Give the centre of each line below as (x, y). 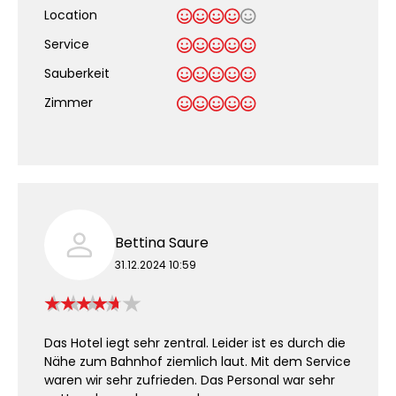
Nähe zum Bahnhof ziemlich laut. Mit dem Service (198, 362)
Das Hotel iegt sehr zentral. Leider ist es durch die (195, 343)
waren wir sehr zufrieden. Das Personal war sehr (190, 380)
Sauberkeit (77, 73)
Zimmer (69, 103)
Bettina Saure (162, 242)
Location (71, 15)
